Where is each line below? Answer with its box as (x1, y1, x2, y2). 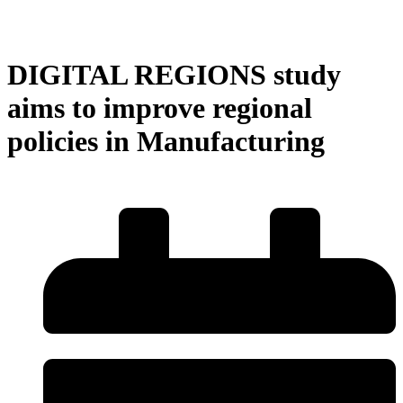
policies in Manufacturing (7, 124, 325, 157)
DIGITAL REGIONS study (7, 58, 341, 91)
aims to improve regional (7, 91, 312, 124)
